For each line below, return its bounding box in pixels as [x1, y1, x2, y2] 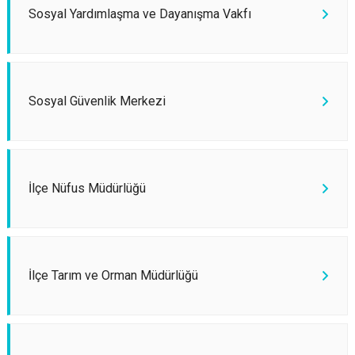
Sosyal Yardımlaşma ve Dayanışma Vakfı [29, 6, 251, 21]
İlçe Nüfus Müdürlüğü [29, 181, 146, 196]
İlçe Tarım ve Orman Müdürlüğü [29, 268, 198, 283]
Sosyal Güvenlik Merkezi [29, 94, 166, 109]
